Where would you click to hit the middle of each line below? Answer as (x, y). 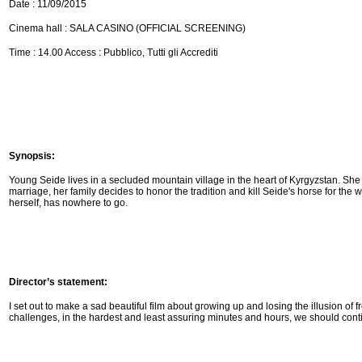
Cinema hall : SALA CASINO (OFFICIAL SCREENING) (127, 29)
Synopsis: (32, 156)
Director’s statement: (58, 282)
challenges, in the (49, 318)
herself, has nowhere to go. (68, 203)
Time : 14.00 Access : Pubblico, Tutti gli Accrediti (114, 53)
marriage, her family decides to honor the (100, 192)
